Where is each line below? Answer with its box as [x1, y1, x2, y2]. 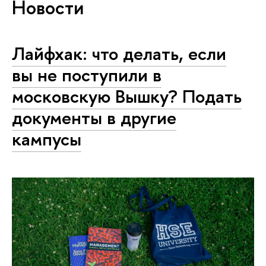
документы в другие [12, 105, 176, 130]
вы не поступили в [12, 62, 161, 87]
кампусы [12, 126, 81, 151]
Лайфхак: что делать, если [12, 41, 226, 66]
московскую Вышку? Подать [12, 84, 242, 109]
